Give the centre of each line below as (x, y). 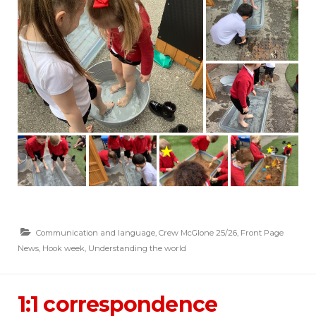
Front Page (262, 233)
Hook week (63, 249)
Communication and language (96, 233)
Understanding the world (137, 249)
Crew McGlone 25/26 (198, 233)
